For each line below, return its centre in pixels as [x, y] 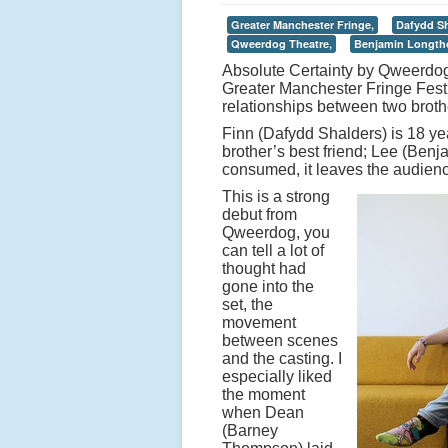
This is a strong [276, 196]
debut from [259, 214]
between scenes [280, 340]
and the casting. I [282, 358]
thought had [264, 268]
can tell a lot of [273, 250]
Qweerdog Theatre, [281, 43]
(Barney [250, 430]
